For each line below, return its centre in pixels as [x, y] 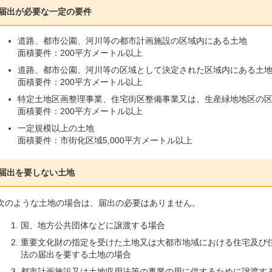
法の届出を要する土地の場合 [76, 255]
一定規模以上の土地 [56, 128]
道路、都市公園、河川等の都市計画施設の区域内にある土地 [132, 41]
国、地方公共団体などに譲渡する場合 [93, 226]
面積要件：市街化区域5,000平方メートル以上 [105, 141]
